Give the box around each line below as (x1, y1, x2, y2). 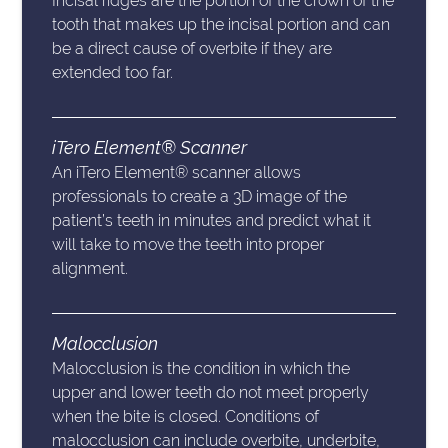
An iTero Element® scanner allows (52, 163, 302, 183)
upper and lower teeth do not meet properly (52, 383, 370, 403)
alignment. (52, 259, 129, 279)
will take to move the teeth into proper (52, 235, 325, 255)
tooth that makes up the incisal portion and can (52, 15, 391, 35)
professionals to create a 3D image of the (52, 187, 348, 207)
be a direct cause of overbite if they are (52, 39, 333, 59)
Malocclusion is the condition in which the (52, 359, 351, 379)
